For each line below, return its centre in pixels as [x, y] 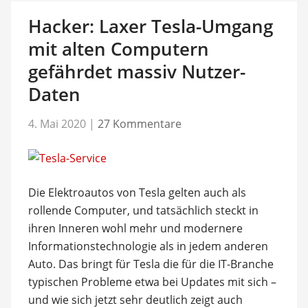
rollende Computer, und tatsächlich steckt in [143, 210]
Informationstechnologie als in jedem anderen [148, 246]
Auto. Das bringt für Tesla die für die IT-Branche [151, 264]
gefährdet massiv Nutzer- [136, 71]
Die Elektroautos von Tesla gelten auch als [137, 192]
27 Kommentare [139, 123]
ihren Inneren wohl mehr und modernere [135, 228]
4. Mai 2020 [57, 123]
